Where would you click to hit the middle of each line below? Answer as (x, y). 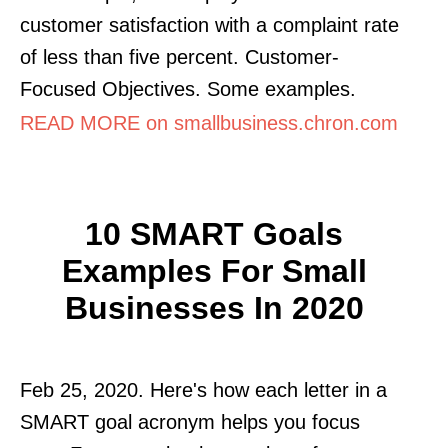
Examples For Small (214, 270)
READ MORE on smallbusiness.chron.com (209, 122)
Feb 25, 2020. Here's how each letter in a (203, 389)
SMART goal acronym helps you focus (190, 421)
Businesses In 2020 (214, 307)
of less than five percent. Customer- (179, 56)
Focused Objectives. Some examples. (188, 88)
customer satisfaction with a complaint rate (209, 24)
